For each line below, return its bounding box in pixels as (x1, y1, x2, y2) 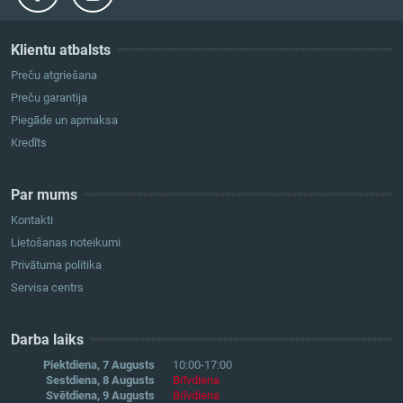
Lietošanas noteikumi (11, 235, 121, 249)
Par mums (11, 185, 77, 203)
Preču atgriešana (11, 67, 97, 82)
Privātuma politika (11, 257, 102, 272)
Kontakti (11, 212, 53, 227)
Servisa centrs (11, 280, 84, 294)
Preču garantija (11, 90, 87, 104)
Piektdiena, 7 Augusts (43, 357, 155, 372)
